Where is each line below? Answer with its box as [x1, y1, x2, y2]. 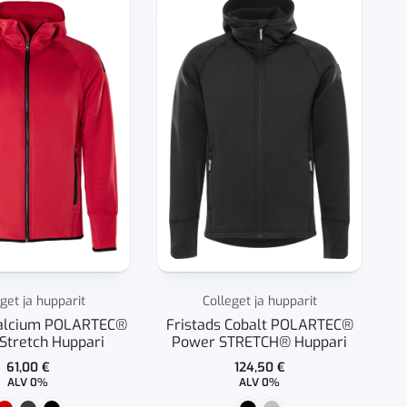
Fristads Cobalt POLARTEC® [165, 314, 353, 334]
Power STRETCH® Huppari [172, 332, 348, 352]
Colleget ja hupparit [202, 292, 317, 310]
